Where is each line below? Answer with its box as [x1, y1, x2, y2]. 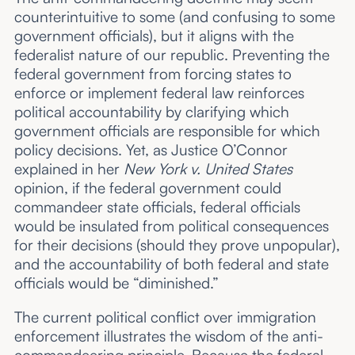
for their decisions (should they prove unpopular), [13, 235, 340, 254]
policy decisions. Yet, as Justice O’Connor [13, 140, 288, 159]
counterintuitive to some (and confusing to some [13, 7, 335, 26]
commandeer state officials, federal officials [13, 197, 300, 216]
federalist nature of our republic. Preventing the [13, 45, 330, 64]
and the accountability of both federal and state [13, 254, 329, 273]
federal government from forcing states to [13, 64, 292, 83]
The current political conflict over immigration [13, 307, 316, 327]
